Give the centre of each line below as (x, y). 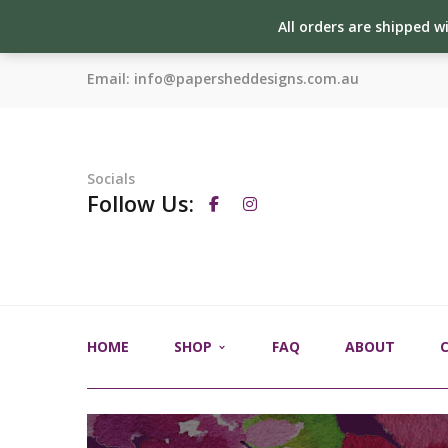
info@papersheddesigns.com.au (246, 79)
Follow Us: (140, 203)
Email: (110, 79)
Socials (111, 179)
